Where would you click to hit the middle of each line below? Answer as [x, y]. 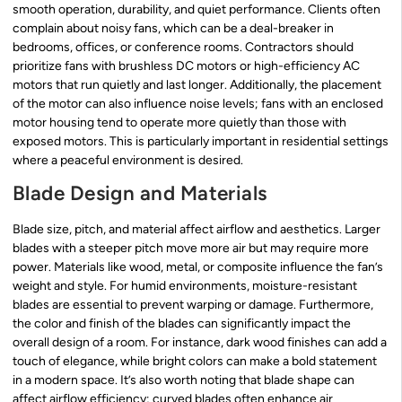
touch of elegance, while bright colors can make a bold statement [195, 362]
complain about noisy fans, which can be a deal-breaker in [173, 28]
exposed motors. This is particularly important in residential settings [201, 141]
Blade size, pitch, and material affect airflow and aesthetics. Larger [197, 230]
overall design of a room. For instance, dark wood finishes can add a [200, 343]
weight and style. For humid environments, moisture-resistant [185, 286]
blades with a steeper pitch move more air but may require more [191, 249]
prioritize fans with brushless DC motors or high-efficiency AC [186, 66]
